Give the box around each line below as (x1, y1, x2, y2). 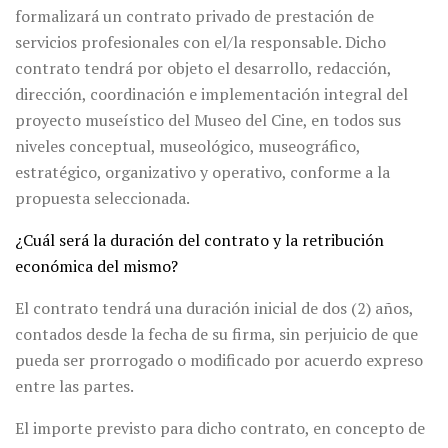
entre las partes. (15, 375, 134, 398)
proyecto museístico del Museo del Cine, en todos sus (15, 109, 401, 132)
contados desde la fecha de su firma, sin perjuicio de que (15, 323, 418, 346)
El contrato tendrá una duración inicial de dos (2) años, (15, 297, 413, 320)
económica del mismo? (15, 255, 178, 278)
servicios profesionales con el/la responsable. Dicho (15, 31, 386, 54)
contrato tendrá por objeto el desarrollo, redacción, (15, 57, 391, 80)
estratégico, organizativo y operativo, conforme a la (15, 161, 390, 184)
